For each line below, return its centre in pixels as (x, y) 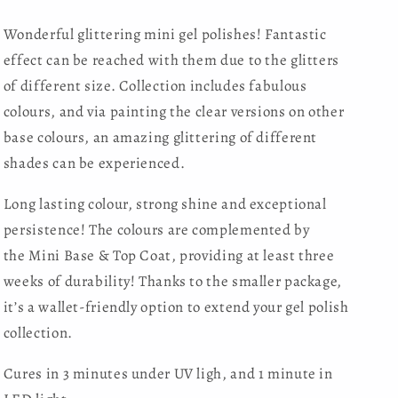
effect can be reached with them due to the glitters (171, 60)
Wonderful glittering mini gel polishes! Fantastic (165, 35)
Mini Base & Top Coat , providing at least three (182, 256)
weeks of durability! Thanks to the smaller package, (172, 282)
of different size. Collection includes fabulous (155, 86)
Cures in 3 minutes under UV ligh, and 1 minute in (168, 374)
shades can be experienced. (94, 163)
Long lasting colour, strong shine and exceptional (165, 204)
